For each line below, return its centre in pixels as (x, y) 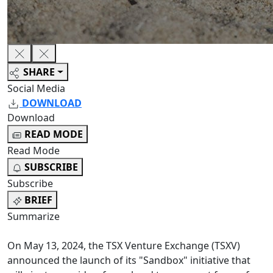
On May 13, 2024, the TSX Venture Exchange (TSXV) (124, 246)
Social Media (36, 89)
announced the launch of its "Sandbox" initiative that (129, 261)
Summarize (34, 217)
